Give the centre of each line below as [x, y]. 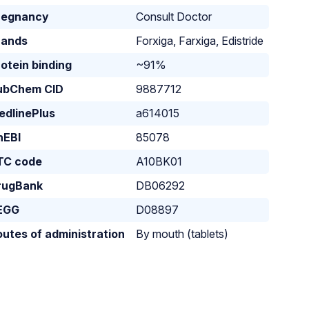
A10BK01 [159, 161]
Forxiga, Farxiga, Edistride [200, 40]
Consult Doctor [174, 16]
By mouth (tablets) [182, 233]
